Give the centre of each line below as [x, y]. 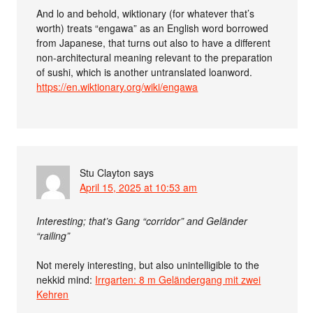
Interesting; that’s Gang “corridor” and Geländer [142, 220]
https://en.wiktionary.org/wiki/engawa [117, 86]
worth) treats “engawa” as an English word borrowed [153, 28]
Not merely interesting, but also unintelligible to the [148, 264]
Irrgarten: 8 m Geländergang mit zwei [178, 279]
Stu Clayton [105, 172]
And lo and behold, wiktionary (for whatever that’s [146, 13]
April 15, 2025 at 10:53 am [139, 187]
